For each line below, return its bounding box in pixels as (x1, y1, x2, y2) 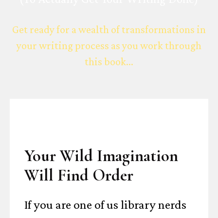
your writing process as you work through (17, 39, 201, 52)
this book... (85, 55, 133, 68)
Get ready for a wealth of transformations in (12, 23, 206, 36)
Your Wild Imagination (24, 146, 178, 166)
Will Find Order (24, 165, 133, 185)
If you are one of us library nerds (24, 198, 186, 212)
